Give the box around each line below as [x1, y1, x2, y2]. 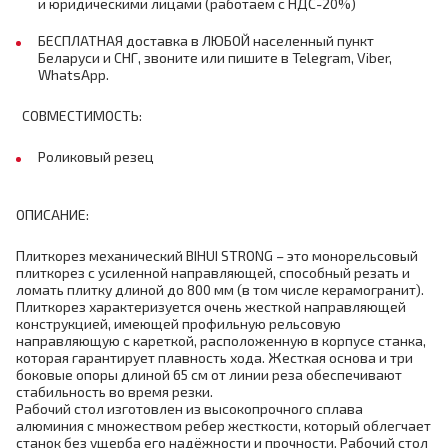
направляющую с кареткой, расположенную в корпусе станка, [16, 332, 426, 349]
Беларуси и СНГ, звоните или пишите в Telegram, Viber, [38, 49, 392, 66]
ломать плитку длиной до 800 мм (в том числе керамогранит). [16, 281, 424, 298]
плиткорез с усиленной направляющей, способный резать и [16, 264, 410, 281]
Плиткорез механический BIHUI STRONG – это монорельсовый [16, 247, 418, 264]
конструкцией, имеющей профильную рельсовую [16, 315, 341, 332]
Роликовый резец [38, 148, 157, 165]
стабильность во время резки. [16, 383, 213, 400]
